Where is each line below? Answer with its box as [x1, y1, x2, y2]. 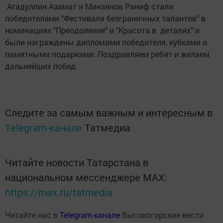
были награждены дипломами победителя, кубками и [5, 37, 207, 48]
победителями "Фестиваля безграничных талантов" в [5, 13, 206, 24]
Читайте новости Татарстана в [5, 156, 148, 169]
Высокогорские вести [120, 210, 204, 221]
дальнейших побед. [5, 61, 78, 72]
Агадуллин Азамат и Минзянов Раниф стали [5, 1, 173, 12]
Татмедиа [85, 121, 130, 134]
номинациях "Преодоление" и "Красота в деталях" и [5, 25, 200, 36]
